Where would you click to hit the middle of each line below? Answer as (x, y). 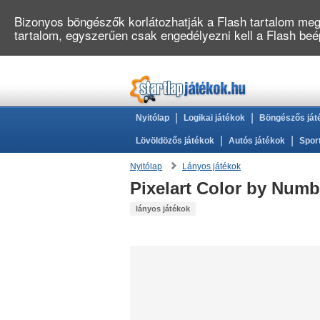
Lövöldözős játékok (175, 141)
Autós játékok (257, 141)
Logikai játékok (214, 118)
